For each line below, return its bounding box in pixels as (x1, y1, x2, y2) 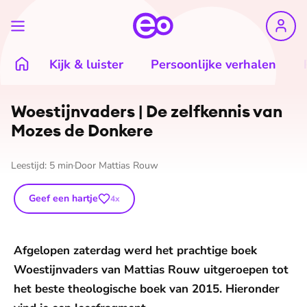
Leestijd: (11, 159, 49, 172)
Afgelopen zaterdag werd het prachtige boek (14, 243, 257, 258)
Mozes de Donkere (11, 120, 153, 140)
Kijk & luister (49, 56, 123, 73)
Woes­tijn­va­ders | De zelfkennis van (11, 101, 282, 121)
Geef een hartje (29, 192, 98, 205)
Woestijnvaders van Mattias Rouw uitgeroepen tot (14, 262, 288, 278)
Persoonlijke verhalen (151, 56, 276, 73)
